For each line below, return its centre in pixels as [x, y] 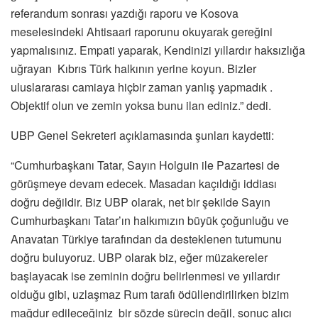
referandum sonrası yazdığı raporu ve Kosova [125, 13]
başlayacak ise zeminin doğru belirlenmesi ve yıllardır [145, 275]
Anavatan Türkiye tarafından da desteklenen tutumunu [146, 238]
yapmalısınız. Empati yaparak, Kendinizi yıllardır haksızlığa [158, 50]
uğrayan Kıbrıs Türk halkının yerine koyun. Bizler [133, 68]
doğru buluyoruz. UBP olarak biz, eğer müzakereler [139, 257]
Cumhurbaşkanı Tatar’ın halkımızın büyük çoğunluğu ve [150, 220]
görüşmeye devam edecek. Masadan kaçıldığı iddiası [144, 183]
